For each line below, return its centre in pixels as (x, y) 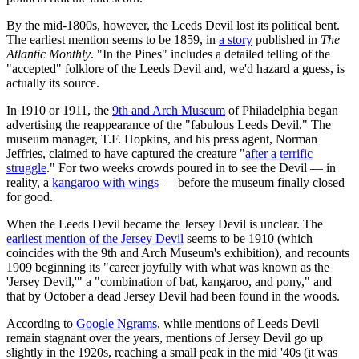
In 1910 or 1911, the (59, 111)
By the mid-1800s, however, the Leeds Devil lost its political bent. (173, 26)
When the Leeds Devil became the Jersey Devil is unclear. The (165, 224)
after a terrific (279, 154)
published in (286, 40)
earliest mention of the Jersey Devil (95, 239)
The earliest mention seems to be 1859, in (113, 40)
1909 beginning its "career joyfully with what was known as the (168, 268)
